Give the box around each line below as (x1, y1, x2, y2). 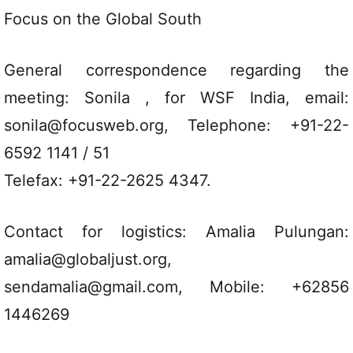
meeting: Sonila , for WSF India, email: (4, 88, 349, 107)
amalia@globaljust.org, (4, 250, 172, 269)
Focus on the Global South (4, 9, 202, 28)
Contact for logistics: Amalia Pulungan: (4, 222, 349, 241)
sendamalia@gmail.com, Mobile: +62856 (4, 277, 349, 296)
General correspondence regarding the (4, 61, 349, 80)
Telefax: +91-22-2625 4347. (4, 171, 211, 190)
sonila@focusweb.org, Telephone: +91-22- (4, 116, 349, 135)
